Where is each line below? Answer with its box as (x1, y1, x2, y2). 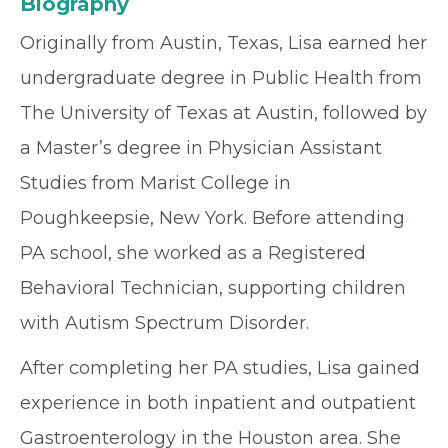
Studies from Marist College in (20, 172, 291, 194)
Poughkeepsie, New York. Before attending (20, 207, 405, 229)
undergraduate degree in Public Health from (20, 67, 422, 89)
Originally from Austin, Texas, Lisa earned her (20, 32, 427, 54)
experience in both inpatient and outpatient (20, 392, 416, 414)
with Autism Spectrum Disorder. (20, 312, 309, 334)
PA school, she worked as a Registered (20, 242, 366, 264)
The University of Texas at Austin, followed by (20, 102, 427, 124)
